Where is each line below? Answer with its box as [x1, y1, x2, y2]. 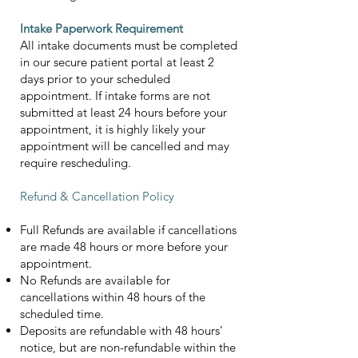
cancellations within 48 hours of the [20, 289, 205, 304]
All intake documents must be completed [20, 38, 237, 53]
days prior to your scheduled [20, 71, 170, 86]
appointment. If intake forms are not [20, 88, 210, 103]
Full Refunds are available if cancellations [20, 222, 237, 237]
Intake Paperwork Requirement [20, 21, 183, 36]
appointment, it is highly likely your [20, 121, 205, 137]
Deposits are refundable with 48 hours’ [20, 323, 223, 338]
